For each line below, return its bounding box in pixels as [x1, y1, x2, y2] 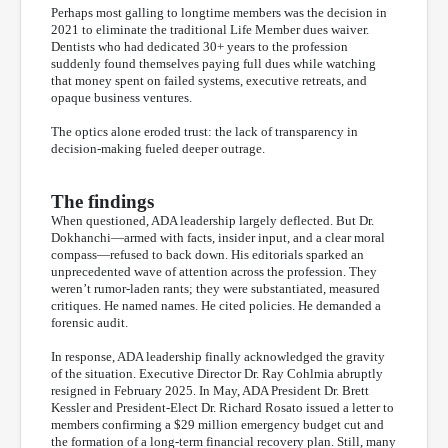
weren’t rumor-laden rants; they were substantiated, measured [51, 280, 380, 296]
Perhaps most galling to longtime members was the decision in [51, 4, 387, 20]
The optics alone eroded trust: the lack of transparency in [51, 123, 358, 139]
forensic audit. [51, 314, 128, 330]
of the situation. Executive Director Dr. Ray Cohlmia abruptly [51, 365, 383, 381]
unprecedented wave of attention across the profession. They [51, 263, 377, 279]
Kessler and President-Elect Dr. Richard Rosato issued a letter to [51, 399, 394, 415]
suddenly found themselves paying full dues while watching [51, 55, 376, 71]
